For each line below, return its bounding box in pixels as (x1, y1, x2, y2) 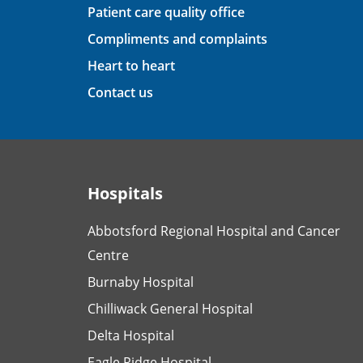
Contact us (88, 83, 153, 101)
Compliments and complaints (88, 29, 267, 48)
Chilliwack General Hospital (88, 299, 253, 318)
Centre (88, 246, 129, 264)
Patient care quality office (88, 2, 245, 21)
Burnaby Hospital (88, 272, 194, 291)
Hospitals (88, 181, 163, 204)
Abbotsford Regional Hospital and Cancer (88, 221, 340, 240)
